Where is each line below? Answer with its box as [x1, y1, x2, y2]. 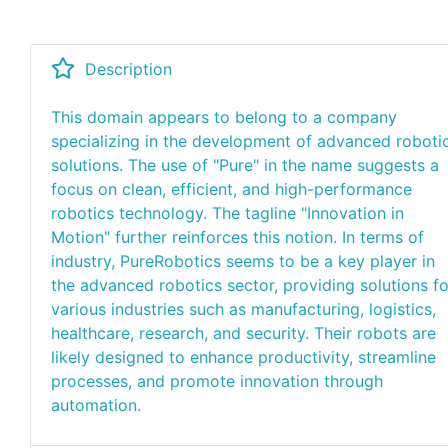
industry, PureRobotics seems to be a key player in [51, 251, 435, 271]
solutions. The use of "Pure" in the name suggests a [51, 155, 439, 175]
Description [75, 59, 182, 79]
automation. [51, 395, 141, 415]
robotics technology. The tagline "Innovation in [51, 203, 404, 223]
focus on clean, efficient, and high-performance [51, 179, 412, 199]
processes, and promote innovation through [51, 371, 383, 391]
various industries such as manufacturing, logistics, [51, 299, 436, 319]
